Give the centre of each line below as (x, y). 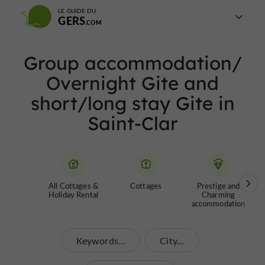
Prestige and (218, 185)
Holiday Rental (73, 194)
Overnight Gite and (132, 83)
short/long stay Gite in (132, 103)
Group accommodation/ (132, 63)
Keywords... (101, 240)
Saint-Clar (132, 123)
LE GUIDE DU (77, 11)
